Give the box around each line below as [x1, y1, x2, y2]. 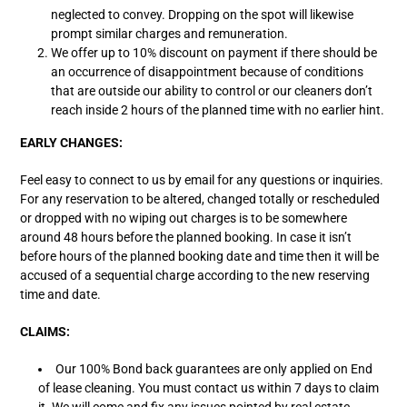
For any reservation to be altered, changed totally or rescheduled [20, 191, 380, 207]
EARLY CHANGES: [20, 134, 123, 151]
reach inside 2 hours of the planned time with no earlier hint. [51, 103, 385, 119]
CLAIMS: [20, 323, 70, 340]
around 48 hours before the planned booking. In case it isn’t [20, 229, 352, 245]
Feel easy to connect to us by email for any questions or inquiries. [20, 172, 383, 188]
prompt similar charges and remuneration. [51, 26, 289, 43]
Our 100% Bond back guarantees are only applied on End [55, 361, 373, 377]
